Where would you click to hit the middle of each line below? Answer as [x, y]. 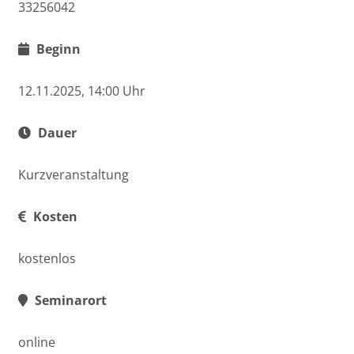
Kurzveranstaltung [73, 175]
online [37, 342]
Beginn [57, 49]
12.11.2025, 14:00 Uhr [82, 91]
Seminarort [69, 300]
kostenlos [47, 258]
